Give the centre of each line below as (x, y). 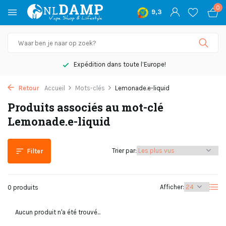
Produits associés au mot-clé (86, 107)
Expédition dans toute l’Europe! (119, 64)
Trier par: (124, 151)
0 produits (23, 187)
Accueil (55, 88)
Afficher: (172, 187)
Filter (35, 151)
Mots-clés (90, 88)
